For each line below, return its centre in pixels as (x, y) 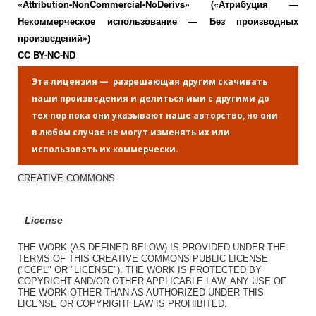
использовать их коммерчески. (105, 150)
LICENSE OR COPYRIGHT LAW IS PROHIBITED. (122, 303)
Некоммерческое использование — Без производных (158, 21)
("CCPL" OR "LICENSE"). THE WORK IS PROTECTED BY (140, 269)
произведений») (54, 38)
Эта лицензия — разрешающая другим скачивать (150, 82)
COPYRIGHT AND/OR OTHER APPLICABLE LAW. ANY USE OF (152, 281)
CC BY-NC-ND (47, 55)
